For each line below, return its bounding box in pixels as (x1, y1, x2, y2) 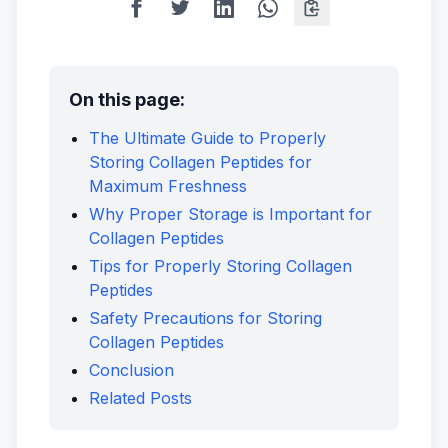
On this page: (69, 89, 185, 110)
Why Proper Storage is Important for (89, 204, 372, 224)
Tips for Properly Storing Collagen (89, 256, 352, 276)
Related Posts (89, 388, 192, 408)
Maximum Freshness (89, 176, 247, 196)
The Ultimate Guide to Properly (89, 128, 326, 148)
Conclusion (89, 360, 174, 380)
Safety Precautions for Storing (89, 308, 322, 328)
